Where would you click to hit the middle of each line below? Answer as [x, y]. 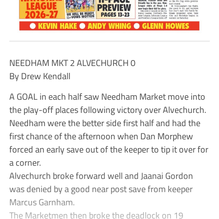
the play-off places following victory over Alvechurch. [108, 109]
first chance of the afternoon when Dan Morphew [101, 136]
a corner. [25, 162]
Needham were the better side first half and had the [105, 122]
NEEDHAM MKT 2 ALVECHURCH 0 [72, 62]
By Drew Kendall [40, 76]
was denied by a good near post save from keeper [101, 188]
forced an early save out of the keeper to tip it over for [109, 149]
